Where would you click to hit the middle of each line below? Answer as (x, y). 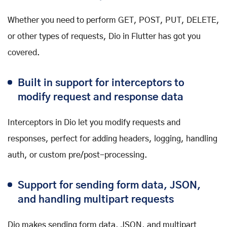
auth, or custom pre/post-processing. (78, 155)
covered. (24, 52)
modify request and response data (101, 97)
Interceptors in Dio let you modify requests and (94, 122)
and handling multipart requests (96, 199)
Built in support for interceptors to (101, 83)
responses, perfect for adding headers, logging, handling (112, 139)
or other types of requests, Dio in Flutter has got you (104, 36)
